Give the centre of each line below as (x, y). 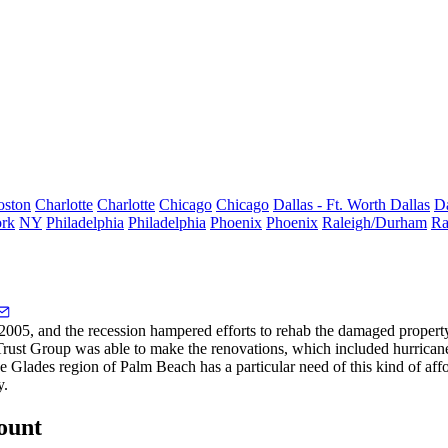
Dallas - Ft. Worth (331, 204)
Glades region (55, 366)
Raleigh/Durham (374, 222)
